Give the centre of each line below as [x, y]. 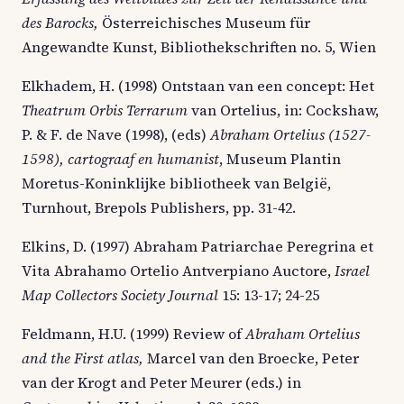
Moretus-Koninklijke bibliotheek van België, [176, 183]
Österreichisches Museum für [204, 22]
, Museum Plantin [280, 158]
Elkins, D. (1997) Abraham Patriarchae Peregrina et [197, 246]
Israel [352, 270]
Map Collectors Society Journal [120, 294]
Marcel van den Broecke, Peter [253, 358]
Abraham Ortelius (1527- [290, 134]
